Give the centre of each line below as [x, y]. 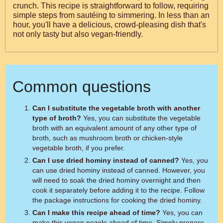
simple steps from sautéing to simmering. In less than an [111, 15]
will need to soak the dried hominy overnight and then [116, 180]
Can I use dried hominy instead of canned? [106, 160]
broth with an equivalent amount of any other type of [114, 128]
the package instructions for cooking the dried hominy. [117, 200]
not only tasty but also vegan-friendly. [78, 34]
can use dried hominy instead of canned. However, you [119, 170]
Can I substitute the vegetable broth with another [116, 108]
